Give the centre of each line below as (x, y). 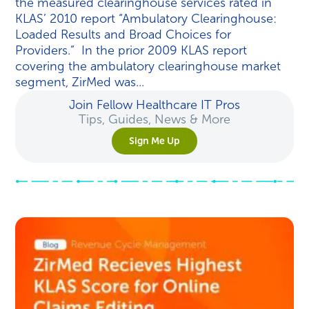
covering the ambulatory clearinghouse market (148, 66)
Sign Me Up (154, 141)
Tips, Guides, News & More (154, 119)
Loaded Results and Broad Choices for (123, 34)
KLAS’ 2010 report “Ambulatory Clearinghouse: (146, 19)
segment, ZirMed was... (80, 82)
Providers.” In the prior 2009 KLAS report (131, 50)
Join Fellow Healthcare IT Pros (154, 105)
